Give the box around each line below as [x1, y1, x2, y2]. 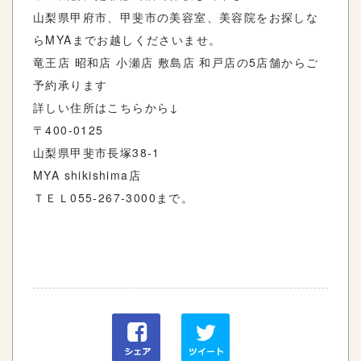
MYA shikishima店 [33, 167, 141, 184]
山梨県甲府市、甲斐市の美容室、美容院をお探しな [33, 9, 319, 26]
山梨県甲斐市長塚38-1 [33, 144, 160, 161]
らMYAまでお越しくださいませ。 [33, 31, 222, 48]
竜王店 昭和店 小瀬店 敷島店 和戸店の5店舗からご [33, 54, 319, 71]
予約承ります [33, 77, 108, 93]
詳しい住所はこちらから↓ [33, 99, 180, 116]
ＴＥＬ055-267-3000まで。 [33, 189, 194, 206]
